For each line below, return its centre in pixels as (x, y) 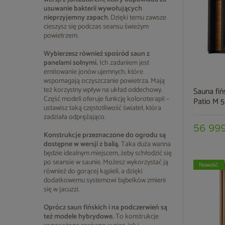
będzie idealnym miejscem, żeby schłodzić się (108, 153)
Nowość (209, 165)
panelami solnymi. (72, 63)
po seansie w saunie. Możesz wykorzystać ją (106, 162)
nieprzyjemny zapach (76, 18)
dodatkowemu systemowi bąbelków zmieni (105, 181)
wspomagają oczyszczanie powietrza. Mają (104, 81)
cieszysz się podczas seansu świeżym (96, 27)
